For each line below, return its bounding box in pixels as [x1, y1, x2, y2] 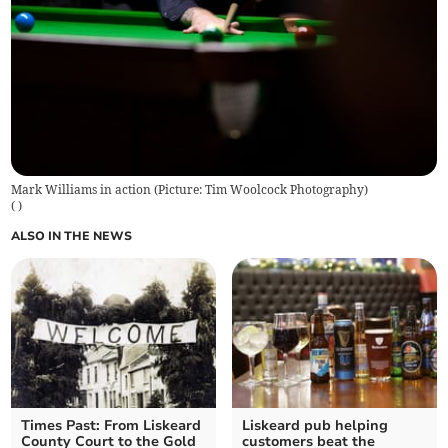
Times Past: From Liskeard [21, 416, 202, 436]
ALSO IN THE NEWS [11, 228, 133, 245]
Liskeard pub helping [242, 416, 388, 436]
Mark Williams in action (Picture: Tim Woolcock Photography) [11, 182, 369, 198]
